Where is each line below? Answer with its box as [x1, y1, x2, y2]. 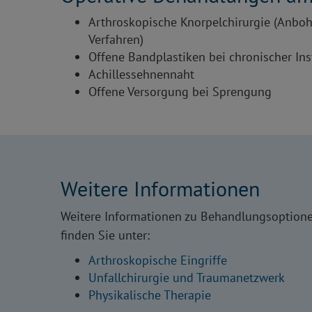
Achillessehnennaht [88, 65, 194, 82]
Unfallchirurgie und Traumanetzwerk [88, 269, 285, 286]
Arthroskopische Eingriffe [88, 251, 227, 268]
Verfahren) [88, 31, 143, 47]
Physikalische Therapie [88, 286, 211, 303]
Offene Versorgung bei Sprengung [88, 83, 272, 100]
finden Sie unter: [61, 226, 150, 243]
